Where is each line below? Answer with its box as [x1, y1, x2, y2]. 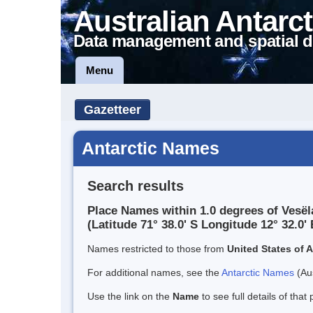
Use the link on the [87, 291, 173, 303]
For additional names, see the [87, 267, 221, 279]
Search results [87, 177, 184, 194]
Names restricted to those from [87, 243, 227, 255]
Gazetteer [84, 103, 141, 117]
